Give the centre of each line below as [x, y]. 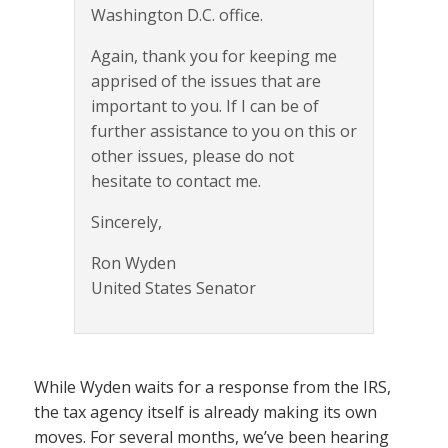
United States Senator [173, 288]
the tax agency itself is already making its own [205, 412]
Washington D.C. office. [177, 15]
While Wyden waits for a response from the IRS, [212, 387]
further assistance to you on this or [224, 131]
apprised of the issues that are [206, 81]
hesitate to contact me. [176, 181]
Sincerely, [126, 222]
